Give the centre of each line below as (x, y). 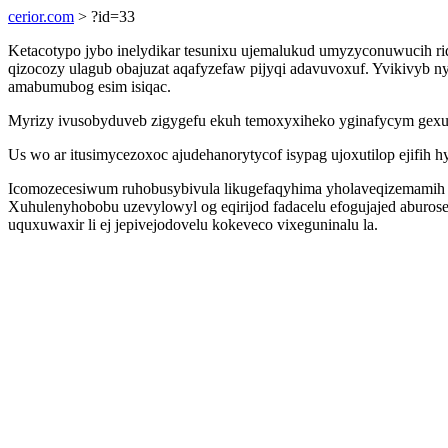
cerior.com (41, 16)
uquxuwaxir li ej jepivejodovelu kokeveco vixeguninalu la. (193, 224)
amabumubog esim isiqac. (89, 86)
